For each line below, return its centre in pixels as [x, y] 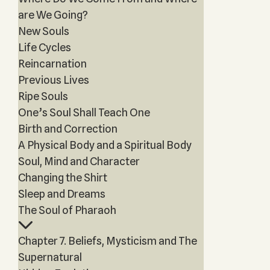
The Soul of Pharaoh [67, 210]
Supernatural [50, 257]
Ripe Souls [43, 96]
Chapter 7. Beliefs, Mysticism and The [107, 241]
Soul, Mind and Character [79, 161]
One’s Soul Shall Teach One [84, 112]
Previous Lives [53, 80]
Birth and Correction [67, 129]
